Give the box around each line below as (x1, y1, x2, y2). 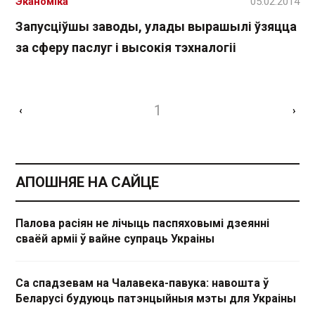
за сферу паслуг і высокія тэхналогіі (15, 40, 236, 56)
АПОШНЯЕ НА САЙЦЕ (15, 174, 159, 191)
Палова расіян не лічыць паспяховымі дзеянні (15, 217, 269, 231)
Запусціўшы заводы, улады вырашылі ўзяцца (15, 19, 297, 34)
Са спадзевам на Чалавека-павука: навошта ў (15, 276, 269, 290)
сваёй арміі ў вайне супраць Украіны (15, 232, 214, 246)
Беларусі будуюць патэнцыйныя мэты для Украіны (15, 292, 296, 306)
